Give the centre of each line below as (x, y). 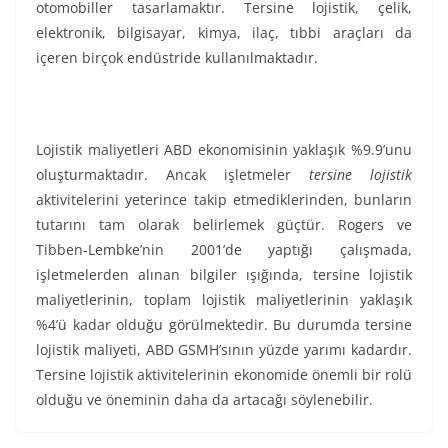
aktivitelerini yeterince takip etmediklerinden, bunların (224, 200)
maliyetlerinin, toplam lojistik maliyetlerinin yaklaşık (224, 300)
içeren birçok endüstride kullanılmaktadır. (177, 58)
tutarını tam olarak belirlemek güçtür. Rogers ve (224, 225)
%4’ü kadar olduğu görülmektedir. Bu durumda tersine (224, 325)
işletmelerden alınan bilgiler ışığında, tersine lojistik (224, 275)
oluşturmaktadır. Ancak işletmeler (172, 175)
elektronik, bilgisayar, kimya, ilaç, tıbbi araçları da (224, 33)
